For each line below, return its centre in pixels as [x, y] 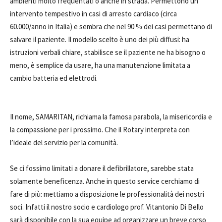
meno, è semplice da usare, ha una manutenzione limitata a [100, 65]
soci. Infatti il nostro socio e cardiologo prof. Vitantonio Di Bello [107, 207]
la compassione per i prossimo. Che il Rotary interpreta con [100, 130]
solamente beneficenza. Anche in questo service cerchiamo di [105, 181]
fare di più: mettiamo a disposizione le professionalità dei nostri [107, 194]
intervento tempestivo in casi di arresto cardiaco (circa [93, 14]
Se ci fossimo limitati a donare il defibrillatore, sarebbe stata [102, 168]
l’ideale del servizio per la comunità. [64, 142]
